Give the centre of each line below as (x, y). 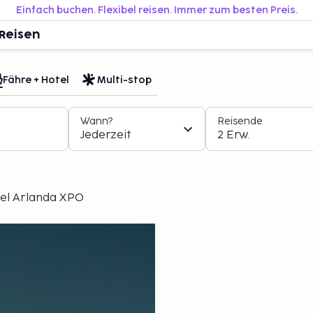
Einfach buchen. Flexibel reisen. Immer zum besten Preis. (156, 10)
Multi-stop (124, 80)
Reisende (240, 121)
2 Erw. (233, 135)
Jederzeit (106, 135)
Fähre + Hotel (36, 80)
